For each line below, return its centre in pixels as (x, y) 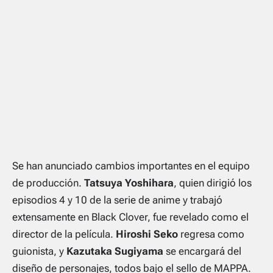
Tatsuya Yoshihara (129, 183)
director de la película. (64, 234)
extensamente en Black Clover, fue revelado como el (130, 217)
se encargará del (202, 251)
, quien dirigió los (213, 183)
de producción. (48, 183)
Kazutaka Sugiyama (115, 251)
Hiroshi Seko (147, 234)
